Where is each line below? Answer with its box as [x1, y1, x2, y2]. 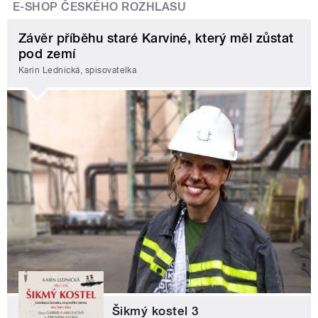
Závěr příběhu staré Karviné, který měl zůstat [18, 30, 294, 45]
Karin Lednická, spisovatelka [18, 65, 137, 76]
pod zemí [18, 45, 76, 61]
